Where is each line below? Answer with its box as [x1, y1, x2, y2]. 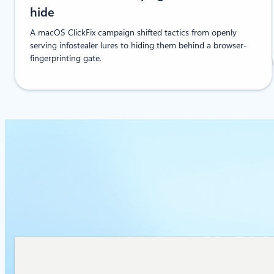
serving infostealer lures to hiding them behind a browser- [30, 40, 247, 50]
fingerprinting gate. [30, 53, 102, 63]
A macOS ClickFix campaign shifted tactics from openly [30, 27, 237, 37]
